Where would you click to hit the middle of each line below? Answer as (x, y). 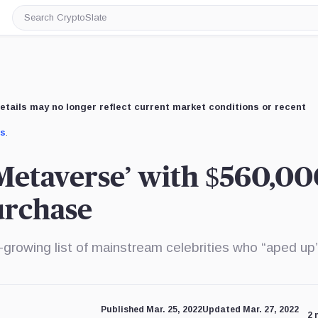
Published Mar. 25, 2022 (151, 309)
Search (41, 22)
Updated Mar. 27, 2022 (250, 309)
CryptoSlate (54, 34)
